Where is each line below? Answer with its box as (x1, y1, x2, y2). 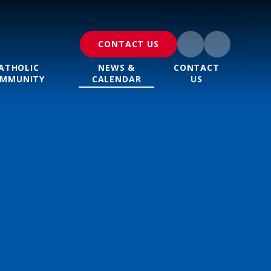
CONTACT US (98, 38, 159, 50)
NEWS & (98, 62, 135, 74)
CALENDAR (91, 73, 142, 85)
